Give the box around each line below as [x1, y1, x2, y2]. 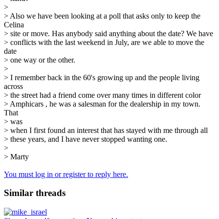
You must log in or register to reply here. [4, 170, 128, 178]
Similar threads [4, 188, 66, 198]
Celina [4, 20, 24, 29]
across [4, 82, 23, 90]
